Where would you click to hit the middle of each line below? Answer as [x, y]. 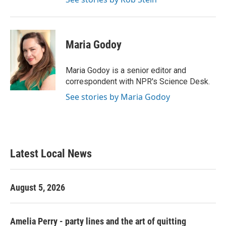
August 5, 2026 [38, 187]
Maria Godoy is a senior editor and [126, 70]
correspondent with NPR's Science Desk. [138, 81]
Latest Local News [51, 154]
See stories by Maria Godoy [118, 97]
